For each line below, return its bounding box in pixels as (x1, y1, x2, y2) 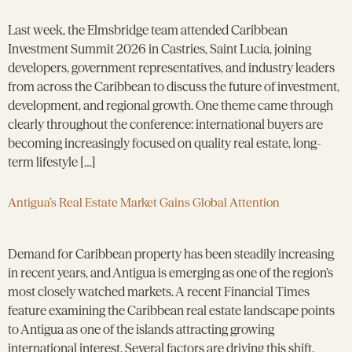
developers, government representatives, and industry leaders (8, 60, 335, 76)
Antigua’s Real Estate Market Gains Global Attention (8, 194, 280, 210)
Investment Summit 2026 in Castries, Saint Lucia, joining (8, 41, 311, 57)
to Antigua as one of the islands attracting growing (8, 321, 274, 337)
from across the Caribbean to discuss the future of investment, (8, 79, 339, 95)
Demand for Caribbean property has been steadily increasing (8, 245, 334, 262)
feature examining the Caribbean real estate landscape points (8, 302, 335, 318)
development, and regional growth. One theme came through (8, 97, 333, 114)
